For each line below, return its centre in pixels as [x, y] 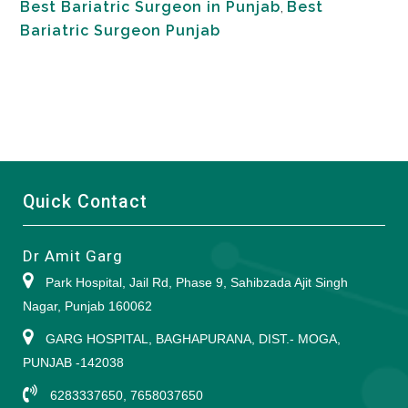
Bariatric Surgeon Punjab [121, 31]
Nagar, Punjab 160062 [87, 306]
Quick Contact [85, 202]
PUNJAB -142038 [73, 362]
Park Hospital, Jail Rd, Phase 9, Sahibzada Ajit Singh [195, 282]
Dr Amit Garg [73, 256]
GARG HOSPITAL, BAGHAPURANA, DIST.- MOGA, [191, 339]
